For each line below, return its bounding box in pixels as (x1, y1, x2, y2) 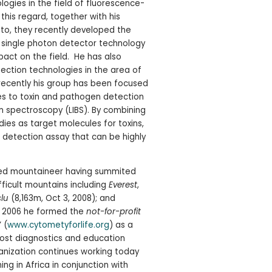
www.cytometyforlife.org (7, 219, 109, 231)
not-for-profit (86, 205, 141, 217)
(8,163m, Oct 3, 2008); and (8, 192, 115, 204)
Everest (108, 178, 137, 191)
